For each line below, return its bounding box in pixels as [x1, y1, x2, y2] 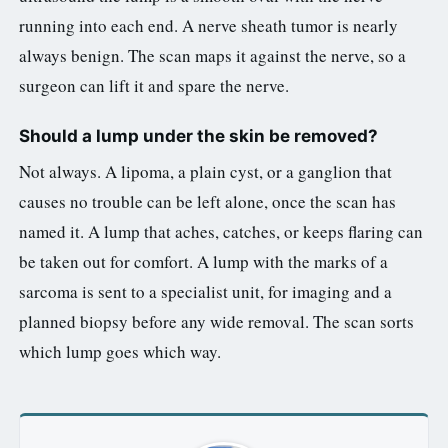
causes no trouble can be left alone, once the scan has [19, 189, 396, 213]
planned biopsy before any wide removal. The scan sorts [19, 309, 414, 333]
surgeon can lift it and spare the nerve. [19, 73, 289, 97]
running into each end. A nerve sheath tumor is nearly [19, 13, 398, 37]
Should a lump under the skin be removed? [19, 125, 378, 146]
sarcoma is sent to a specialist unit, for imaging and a [19, 279, 392, 303]
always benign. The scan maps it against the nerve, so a [19, 43, 406, 67]
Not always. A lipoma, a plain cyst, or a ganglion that [19, 159, 392, 183]
